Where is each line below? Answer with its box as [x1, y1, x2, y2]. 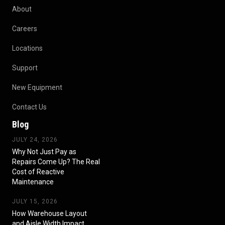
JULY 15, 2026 [12, 197, 58, 205]
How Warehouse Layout [12, 209, 87, 217]
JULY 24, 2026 [12, 136, 58, 143]
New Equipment [12, 83, 62, 91]
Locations [12, 44, 43, 52]
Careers [12, 24, 37, 33]
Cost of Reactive [12, 167, 64, 176]
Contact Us [12, 102, 47, 111]
